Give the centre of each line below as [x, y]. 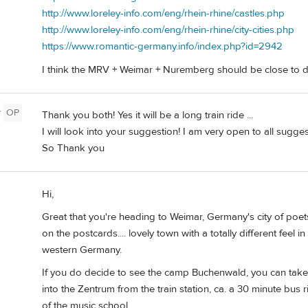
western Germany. [82, 250]
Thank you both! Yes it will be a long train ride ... [147, 115]
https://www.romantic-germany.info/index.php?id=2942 [162, 47]
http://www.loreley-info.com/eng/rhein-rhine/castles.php [163, 14]
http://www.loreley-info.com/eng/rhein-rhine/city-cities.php [168, 30]
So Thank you [73, 148]
